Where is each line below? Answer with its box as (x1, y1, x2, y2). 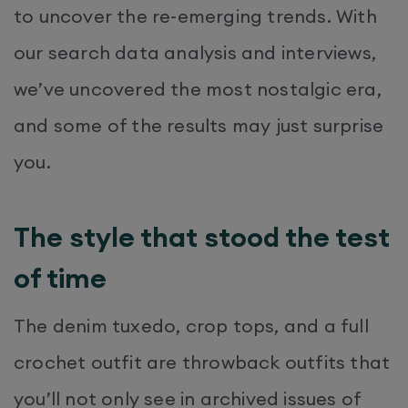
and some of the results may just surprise (14, 114, 384, 137)
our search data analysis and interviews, (14, 41, 377, 64)
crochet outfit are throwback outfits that (14, 351, 391, 373)
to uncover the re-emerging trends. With (14, 5, 377, 27)
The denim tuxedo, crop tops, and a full (14, 314, 369, 337)
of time (14, 260, 107, 295)
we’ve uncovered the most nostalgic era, (14, 77, 382, 100)
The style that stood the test (14, 219, 390, 254)
